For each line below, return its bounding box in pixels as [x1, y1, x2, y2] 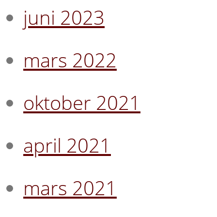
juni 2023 [23, 3, 105, 31]
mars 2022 [23, 46, 117, 73]
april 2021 [23, 131, 111, 158]
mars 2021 [23, 174, 117, 201]
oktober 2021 [23, 89, 140, 116]
